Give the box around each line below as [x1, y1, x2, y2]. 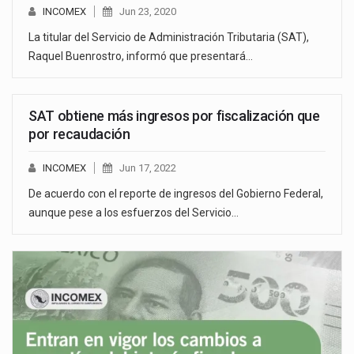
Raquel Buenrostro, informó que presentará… [28, 49, 253, 62]
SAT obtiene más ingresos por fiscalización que [28, 107, 320, 124]
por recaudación [28, 125, 130, 142]
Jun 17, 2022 [119, 161, 176, 174]
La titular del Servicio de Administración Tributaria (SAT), [28, 30, 309, 43]
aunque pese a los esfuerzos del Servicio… [28, 205, 239, 219]
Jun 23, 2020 [119, 5, 176, 17]
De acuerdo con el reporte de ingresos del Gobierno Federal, [28, 186, 323, 200]
